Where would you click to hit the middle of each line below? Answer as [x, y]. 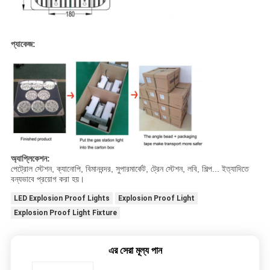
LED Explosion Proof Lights [61, 198]
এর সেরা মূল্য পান [135, 250]
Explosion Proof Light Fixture [65, 212]
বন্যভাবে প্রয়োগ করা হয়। [47, 179]
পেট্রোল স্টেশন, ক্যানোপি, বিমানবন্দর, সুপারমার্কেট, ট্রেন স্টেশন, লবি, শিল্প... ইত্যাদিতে [130, 168]
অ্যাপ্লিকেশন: [30, 158]
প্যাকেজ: [23, 44]
